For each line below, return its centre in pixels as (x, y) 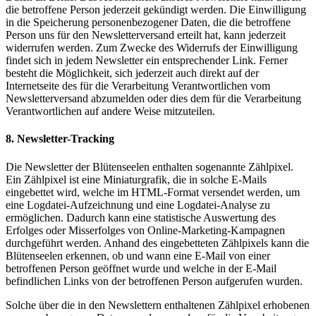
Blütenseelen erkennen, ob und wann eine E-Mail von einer (138, 255)
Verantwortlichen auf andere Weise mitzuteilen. (110, 111)
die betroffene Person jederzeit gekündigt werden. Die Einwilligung (156, 10)
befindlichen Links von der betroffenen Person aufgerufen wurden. (154, 281)
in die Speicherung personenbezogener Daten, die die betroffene (148, 23)
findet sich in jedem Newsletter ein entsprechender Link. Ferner (147, 61)
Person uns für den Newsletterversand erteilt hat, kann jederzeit (146, 35)
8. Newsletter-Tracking (60, 139)
